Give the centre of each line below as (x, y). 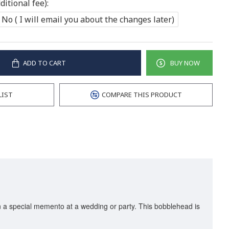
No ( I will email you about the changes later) (88, 19)
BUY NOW (185, 63)
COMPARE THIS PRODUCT (142, 95)
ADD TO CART (44, 63)
